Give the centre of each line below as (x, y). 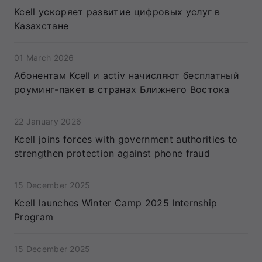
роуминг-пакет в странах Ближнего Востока (122, 89)
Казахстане (42, 26)
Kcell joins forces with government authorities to (126, 139)
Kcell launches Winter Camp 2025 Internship (116, 203)
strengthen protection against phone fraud (112, 153)
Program (34, 217)
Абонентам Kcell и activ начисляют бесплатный (127, 75)
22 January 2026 (48, 121)
